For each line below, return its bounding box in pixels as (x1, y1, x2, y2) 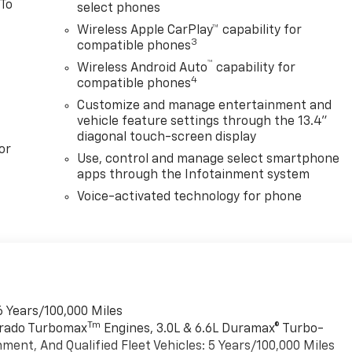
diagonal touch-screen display (77, 131, 257, 145)
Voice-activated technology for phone (77, 191, 302, 204)
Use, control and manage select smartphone (77, 153, 340, 167)
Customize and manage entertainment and (77, 100, 332, 113)
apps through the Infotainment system (77, 169, 310, 182)
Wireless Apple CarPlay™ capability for (77, 24, 302, 38)
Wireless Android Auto (77, 62, 208, 75)
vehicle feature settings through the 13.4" (77, 115, 328, 129)
